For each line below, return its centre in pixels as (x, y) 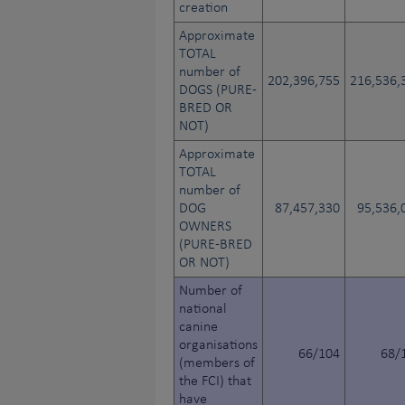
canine (198, 328)
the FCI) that (215, 382)
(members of (217, 364)
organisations (218, 346)
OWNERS (205, 227)
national (203, 310)
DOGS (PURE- (218, 91)
